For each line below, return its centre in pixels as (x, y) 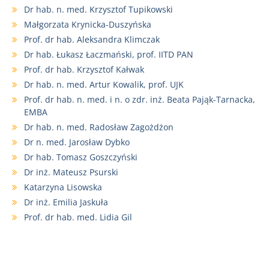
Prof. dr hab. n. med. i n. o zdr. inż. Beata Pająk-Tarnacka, (140, 100)
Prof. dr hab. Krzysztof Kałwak (84, 70)
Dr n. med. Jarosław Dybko (77, 142)
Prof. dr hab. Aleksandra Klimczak (92, 40)
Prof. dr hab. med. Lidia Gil (78, 217)
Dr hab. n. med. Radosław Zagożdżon (99, 127)
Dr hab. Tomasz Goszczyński (81, 157)
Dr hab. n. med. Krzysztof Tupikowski (98, 10)
